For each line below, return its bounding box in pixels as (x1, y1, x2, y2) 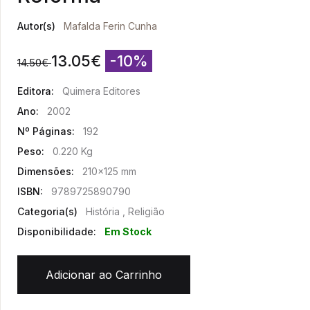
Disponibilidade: (17, 226, 96, 237)
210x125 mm (82, 165, 136, 177)
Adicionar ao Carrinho (46, 268, 162, 282)
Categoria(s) (17, 206, 77, 217)
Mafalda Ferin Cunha (64, 20, 157, 32)
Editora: (17, 85, 54, 97)
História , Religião (86, 206, 165, 217)
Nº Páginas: (17, 125, 75, 137)
